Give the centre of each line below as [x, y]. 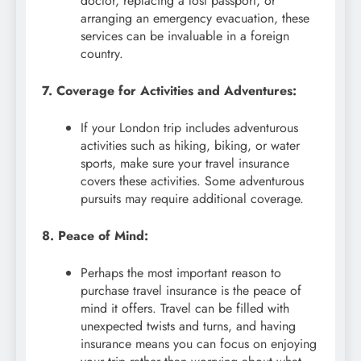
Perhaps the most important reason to [181, 272]
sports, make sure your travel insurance [185, 163]
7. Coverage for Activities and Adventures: [169, 90]
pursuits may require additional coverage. [192, 198]
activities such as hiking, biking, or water [190, 145]
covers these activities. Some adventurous [192, 180]
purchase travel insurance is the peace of [191, 290]
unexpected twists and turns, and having [188, 326]
